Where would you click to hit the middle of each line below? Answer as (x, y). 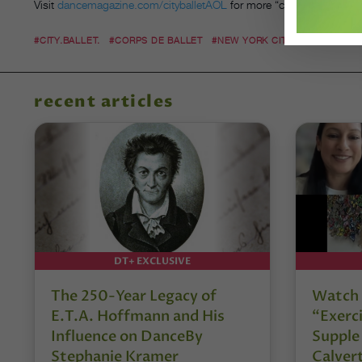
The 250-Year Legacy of (134, 296)
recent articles (104, 102)
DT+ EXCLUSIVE (152, 261)
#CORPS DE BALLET (156, 41)
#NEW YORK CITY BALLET (271, 41)
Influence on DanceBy (127, 336)
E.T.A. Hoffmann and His (138, 316)
